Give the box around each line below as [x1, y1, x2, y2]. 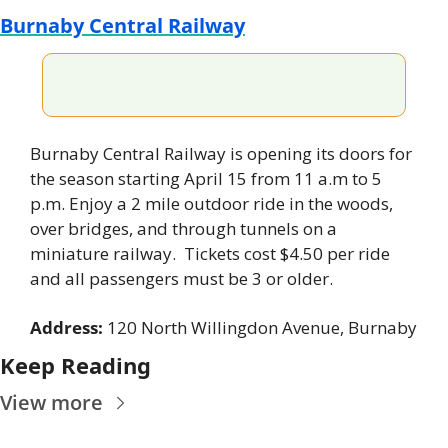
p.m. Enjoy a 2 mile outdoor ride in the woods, [30, 192, 393, 216]
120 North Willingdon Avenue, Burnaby [107, 316, 417, 340]
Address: [30, 316, 107, 340]
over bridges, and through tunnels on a [30, 217, 337, 241]
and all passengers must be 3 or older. [30, 267, 333, 291]
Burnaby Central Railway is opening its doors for [30, 142, 412, 166]
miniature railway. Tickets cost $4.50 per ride [30, 242, 390, 266]
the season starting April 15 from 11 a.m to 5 [30, 167, 382, 191]
